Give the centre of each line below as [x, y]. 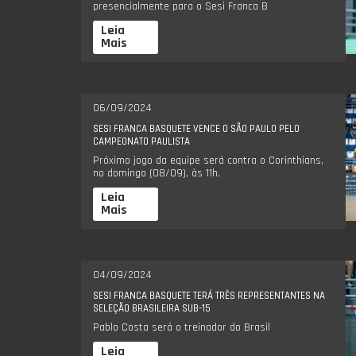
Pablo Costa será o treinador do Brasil [182, 327]
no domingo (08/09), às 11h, [157, 173]
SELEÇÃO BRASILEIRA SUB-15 [152, 308]
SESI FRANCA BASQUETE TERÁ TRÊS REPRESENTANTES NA [209, 295]
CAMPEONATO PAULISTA [141, 141]
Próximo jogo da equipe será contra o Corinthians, [208, 160]
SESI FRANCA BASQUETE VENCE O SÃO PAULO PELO [196, 128]
